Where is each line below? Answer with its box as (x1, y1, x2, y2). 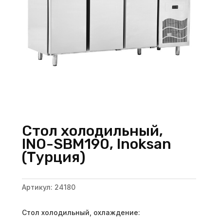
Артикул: (21, 182, 54, 191)
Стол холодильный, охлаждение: (21, 208, 140, 217)
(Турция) (21, 148, 86, 166)
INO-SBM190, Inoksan (21, 135, 171, 153)
